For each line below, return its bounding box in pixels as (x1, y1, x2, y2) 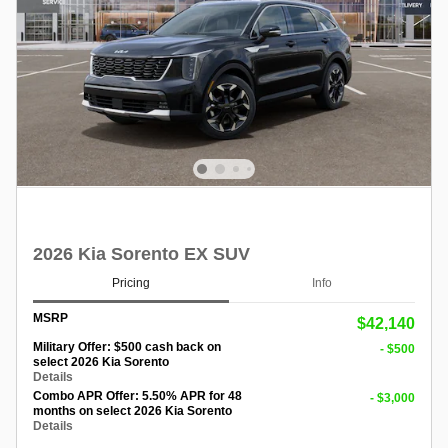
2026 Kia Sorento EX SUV (33, 243, 250, 264)
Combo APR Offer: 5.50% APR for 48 (33, 388, 242, 403)
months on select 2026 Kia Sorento (33, 403, 232, 418)
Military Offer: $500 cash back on (33, 339, 221, 354)
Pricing (112, 276, 150, 291)
